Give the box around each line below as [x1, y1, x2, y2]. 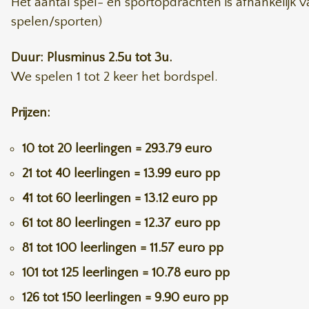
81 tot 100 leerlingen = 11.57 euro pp [22, 241, 223, 255]
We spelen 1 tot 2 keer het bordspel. [11, 70, 217, 84]
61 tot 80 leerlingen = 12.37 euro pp [22, 216, 220, 230]
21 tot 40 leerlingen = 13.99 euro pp [22, 166, 220, 181]
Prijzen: [11, 106, 50, 120]
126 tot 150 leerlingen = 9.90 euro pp [22, 290, 228, 305]
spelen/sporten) [11, 14, 102, 29]
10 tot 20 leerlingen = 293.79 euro [22, 141, 212, 156]
